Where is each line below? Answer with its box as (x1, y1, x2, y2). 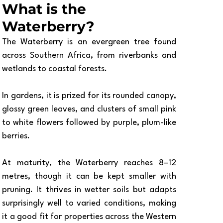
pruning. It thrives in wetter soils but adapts (2, 186, 176, 194)
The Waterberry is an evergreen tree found (2, 38, 176, 46)
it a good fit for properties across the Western (2, 213, 176, 221)
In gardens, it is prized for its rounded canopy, (2, 92, 176, 100)
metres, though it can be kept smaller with (2, 172, 176, 181)
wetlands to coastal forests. (2, 65, 109, 73)
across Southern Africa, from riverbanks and (2, 51, 176, 60)
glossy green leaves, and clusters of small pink (2, 105, 176, 113)
